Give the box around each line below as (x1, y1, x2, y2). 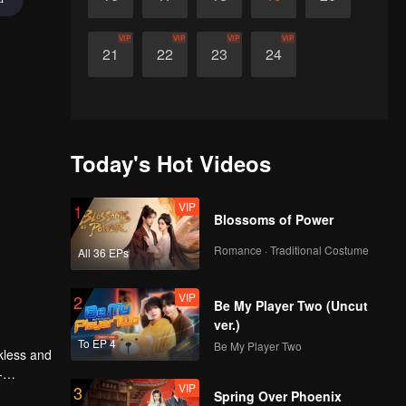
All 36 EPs (77, 245, 129, 260)
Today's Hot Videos (70, 148, 271, 179)
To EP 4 (77, 335, 116, 351)
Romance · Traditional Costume (213, 242, 369, 258)
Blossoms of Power (213, 209, 333, 228)
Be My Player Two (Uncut (213, 295, 368, 314)
